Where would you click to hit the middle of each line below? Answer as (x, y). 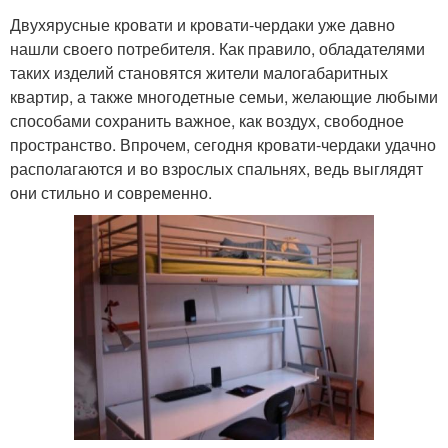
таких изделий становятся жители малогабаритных (199, 72)
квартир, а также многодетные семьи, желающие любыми (224, 96)
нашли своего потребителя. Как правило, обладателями (217, 48)
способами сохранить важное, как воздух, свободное (207, 120)
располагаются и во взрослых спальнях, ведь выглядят (216, 168)
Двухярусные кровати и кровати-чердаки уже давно (202, 24)
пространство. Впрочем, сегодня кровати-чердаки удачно (223, 144)
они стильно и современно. (111, 192)
